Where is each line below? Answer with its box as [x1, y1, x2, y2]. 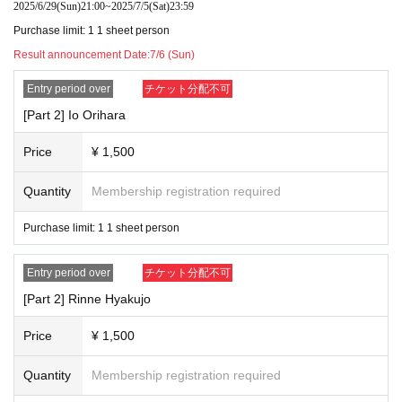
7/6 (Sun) [150, 48, 195, 61]
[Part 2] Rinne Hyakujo [23, 291, 151, 306]
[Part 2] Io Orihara [23, 107, 126, 122]
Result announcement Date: [13, 48, 150, 61]
